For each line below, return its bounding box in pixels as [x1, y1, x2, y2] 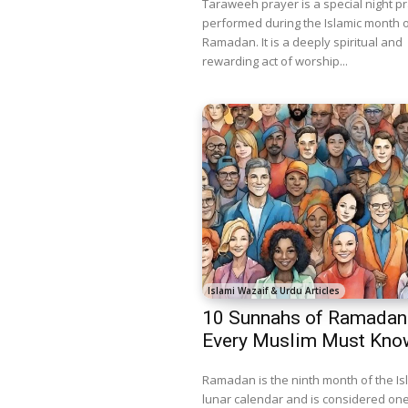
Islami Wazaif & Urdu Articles [208, 284, 340, 298]
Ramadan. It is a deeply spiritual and [202, 33, 403, 50]
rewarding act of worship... [202, 52, 348, 69]
